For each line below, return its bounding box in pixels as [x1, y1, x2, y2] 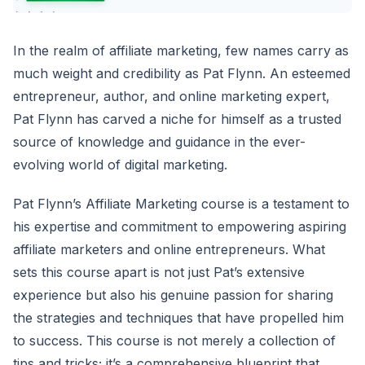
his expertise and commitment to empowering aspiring [13, 218, 346, 235]
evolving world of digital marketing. [13, 156, 227, 173]
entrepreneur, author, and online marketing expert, [13, 87, 330, 104]
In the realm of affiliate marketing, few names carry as [13, 42, 349, 59]
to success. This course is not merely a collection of [13, 332, 336, 349]
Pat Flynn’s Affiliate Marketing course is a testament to [13, 195, 350, 212]
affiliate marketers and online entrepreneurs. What [13, 240, 325, 257]
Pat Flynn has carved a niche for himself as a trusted [13, 110, 341, 127]
